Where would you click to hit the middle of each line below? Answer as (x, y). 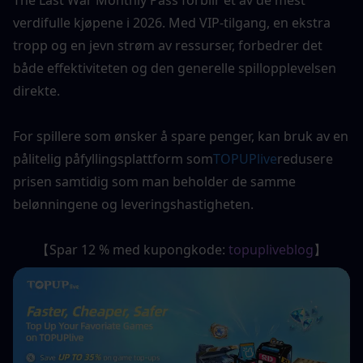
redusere (305, 158)
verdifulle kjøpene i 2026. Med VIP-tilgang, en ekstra (172, 22)
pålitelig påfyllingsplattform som (113, 158)
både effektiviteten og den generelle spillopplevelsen (175, 68)
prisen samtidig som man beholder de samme (154, 181)
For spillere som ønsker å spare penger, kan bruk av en (181, 136)
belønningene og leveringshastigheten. (133, 204)
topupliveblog (271, 249)
